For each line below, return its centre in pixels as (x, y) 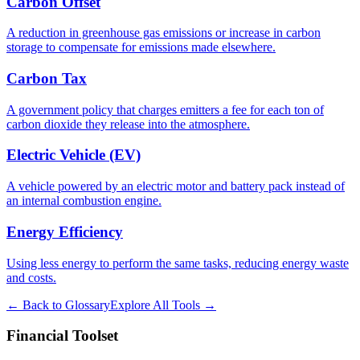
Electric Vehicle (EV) (74, 155)
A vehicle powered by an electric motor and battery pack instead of (176, 186)
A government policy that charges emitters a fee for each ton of (165, 109)
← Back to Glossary (58, 305)
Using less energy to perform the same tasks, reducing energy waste (178, 263)
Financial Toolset (62, 336)
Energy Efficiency (65, 231)
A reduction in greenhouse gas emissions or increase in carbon (164, 33)
